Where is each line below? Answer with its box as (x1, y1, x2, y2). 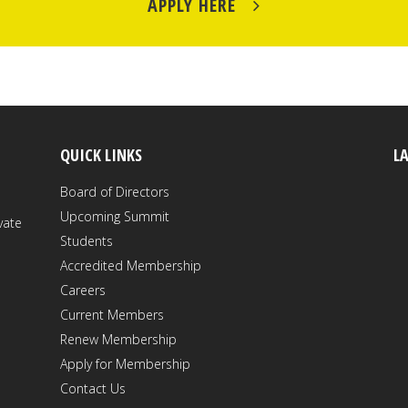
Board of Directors (59, 183, 169, 200)
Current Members (59, 306, 164, 323)
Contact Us (59, 380, 126, 397)
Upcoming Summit (59, 208, 169, 225)
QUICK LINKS (59, 144, 142, 166)
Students (59, 232, 113, 250)
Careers (59, 281, 106, 299)
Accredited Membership (59, 257, 201, 274)
